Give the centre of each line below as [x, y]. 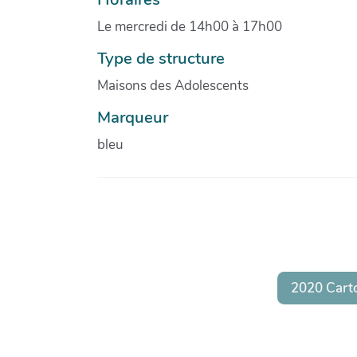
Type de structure [161, 58]
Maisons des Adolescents [173, 85]
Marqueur [133, 117]
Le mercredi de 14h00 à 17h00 [190, 26]
